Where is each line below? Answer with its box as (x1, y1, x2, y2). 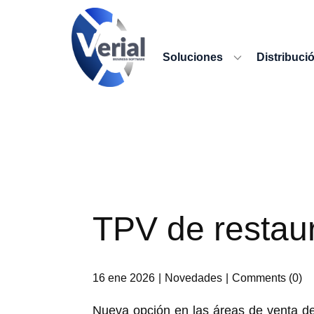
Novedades (165, 271, 222, 284)
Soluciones (163, 51, 223, 64)
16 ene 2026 (93, 271, 155, 284)
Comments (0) (232, 271, 302, 284)
